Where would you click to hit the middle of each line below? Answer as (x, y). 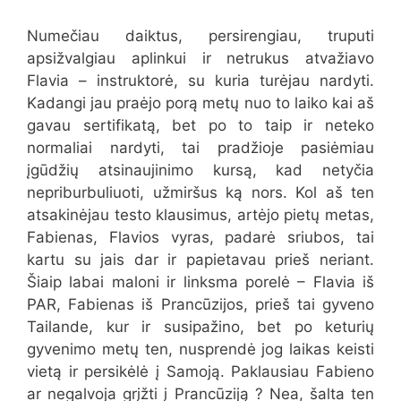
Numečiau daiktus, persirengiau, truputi (200, 36)
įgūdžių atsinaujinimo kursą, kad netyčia (200, 171)
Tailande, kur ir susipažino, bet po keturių (200, 327)
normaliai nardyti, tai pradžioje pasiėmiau (200, 148)
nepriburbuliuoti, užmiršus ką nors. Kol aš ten (200, 193)
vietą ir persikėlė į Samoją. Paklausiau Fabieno (200, 372)
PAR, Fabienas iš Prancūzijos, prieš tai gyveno (200, 305)
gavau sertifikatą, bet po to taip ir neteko (200, 126)
